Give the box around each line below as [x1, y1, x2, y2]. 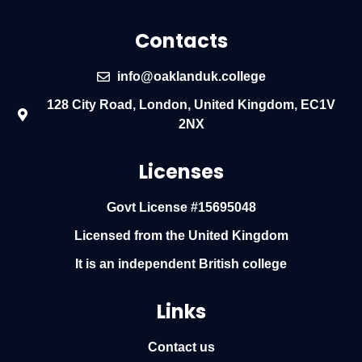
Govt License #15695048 [106, 200, 256, 215]
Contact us [147, 340, 215, 355]
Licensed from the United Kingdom [74, 229, 288, 243]
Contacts [134, 27, 228, 55]
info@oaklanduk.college [116, 69, 266, 84]
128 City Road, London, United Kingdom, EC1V [47, 98, 335, 112]
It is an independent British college [75, 257, 287, 271]
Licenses [138, 158, 224, 186]
